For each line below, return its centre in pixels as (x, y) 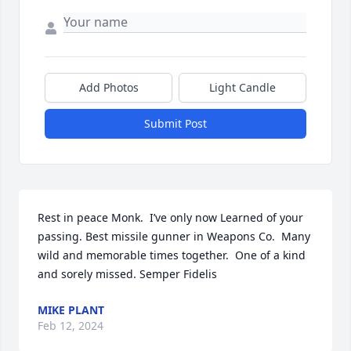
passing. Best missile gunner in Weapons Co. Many (174, 237)
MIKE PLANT (71, 310)
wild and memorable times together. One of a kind (172, 255)
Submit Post (175, 124)
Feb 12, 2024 (71, 326)
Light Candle (242, 88)
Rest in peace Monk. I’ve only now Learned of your (170, 218)
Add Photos (109, 88)
